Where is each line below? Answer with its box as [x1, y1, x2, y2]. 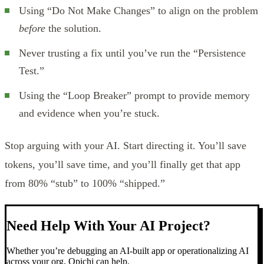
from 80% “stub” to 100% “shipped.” [5, 177, 165, 189]
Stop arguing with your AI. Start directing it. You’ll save [5, 139, 246, 151]
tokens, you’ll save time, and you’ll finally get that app [5, 158, 240, 170]
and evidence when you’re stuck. [19, 107, 160, 119]
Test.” [19, 64, 44, 77]
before [19, 22, 45, 34]
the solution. [45, 22, 101, 34]
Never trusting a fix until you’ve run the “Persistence [19, 47, 246, 59]
